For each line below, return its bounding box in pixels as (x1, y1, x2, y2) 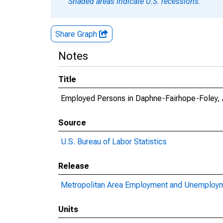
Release (58, 161, 89, 171)
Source (58, 118, 86, 127)
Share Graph (55, 29, 99, 39)
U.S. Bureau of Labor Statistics (61, 137, 167, 146)
